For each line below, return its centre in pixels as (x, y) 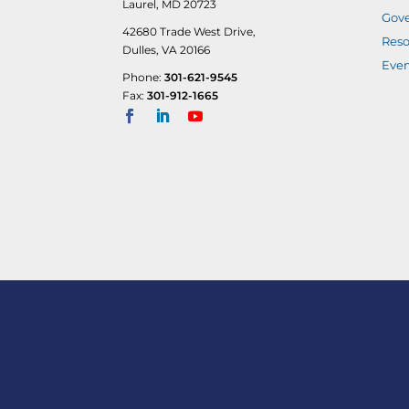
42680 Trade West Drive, (189, 31)
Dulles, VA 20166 (167, 49)
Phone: (144, 77)
